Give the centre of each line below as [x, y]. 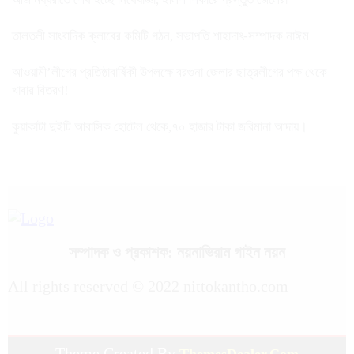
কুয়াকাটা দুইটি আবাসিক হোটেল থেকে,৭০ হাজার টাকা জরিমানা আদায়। [160, 126]
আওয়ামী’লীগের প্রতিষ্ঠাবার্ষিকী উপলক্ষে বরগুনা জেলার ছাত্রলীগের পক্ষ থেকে [169, 72]
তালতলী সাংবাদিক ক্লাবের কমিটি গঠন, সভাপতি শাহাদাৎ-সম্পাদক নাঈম [160, 36]
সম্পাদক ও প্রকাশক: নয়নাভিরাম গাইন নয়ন [177, 252]
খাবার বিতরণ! [40, 90]
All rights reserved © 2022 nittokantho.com [148, 286]
